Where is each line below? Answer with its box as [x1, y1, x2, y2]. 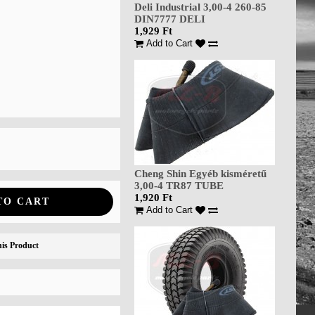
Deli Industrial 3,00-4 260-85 [134, 1, 266, 13]
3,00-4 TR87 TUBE [134, 180, 224, 191]
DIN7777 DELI [134, 13, 205, 25]
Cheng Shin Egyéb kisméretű [134, 168, 266, 179]
